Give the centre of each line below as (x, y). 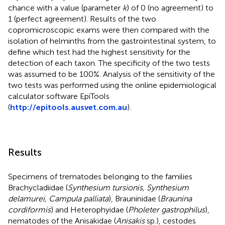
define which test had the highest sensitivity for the (99, 52)
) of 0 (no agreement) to (170, 8)
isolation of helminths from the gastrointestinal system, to (112, 41)
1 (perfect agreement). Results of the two (82, 19)
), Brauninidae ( (134, 198)
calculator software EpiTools (59, 96)
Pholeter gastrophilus (166, 209)
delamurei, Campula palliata (58, 198)
